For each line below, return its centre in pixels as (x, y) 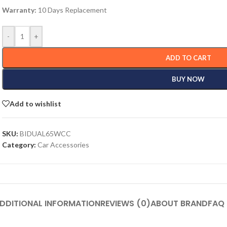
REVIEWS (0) (125, 203)
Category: (19, 145)
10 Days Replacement (72, 10)
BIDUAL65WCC (46, 134)
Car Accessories (64, 145)
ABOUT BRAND (179, 203)
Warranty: (20, 10)
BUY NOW (188, 79)
